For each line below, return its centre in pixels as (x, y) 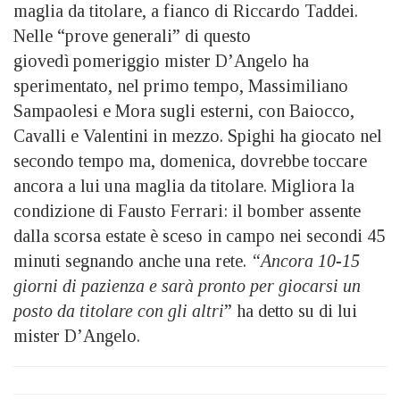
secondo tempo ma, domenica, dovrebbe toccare (190, 160)
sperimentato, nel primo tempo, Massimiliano (181, 85)
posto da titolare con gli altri (119, 310)
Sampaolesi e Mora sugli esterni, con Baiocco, (184, 110)
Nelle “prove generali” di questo (132, 35)
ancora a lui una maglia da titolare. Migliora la (184, 185)
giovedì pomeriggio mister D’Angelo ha (161, 60)
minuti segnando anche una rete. (132, 260)
